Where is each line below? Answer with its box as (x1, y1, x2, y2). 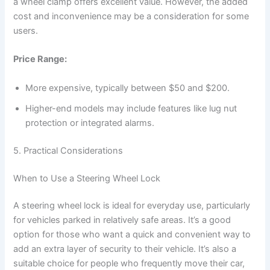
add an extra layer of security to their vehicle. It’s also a (13, 243, 237, 255)
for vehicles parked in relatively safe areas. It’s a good (13, 215, 231, 226)
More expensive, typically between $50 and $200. (25, 82, 230, 93)
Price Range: (13, 54, 67, 65)
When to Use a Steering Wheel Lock (13, 172, 161, 184)
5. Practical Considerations (13, 145, 124, 156)
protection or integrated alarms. (25, 117, 155, 128)
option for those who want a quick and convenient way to (13, 229, 251, 240)
